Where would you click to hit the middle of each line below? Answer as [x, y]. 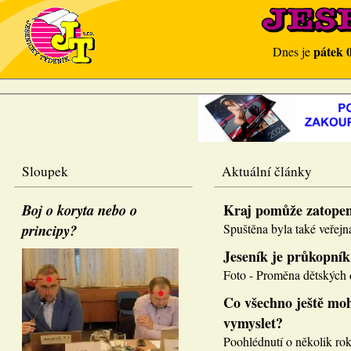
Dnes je [293, 51]
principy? [49, 230]
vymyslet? [253, 323]
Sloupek [45, 171]
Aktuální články [267, 171]
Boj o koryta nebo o [80, 210]
